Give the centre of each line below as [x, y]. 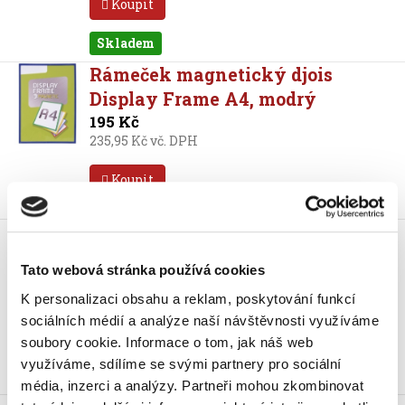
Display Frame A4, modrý [202, 99]
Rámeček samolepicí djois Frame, [237, 231]
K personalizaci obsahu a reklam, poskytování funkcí [188, 298]
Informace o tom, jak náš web [219, 342]
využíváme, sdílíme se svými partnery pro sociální [181, 363]
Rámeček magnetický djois [211, 74]
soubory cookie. [73, 342]
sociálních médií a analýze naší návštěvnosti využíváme [200, 320]
